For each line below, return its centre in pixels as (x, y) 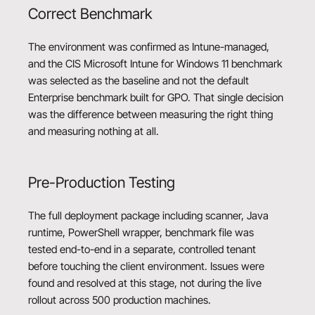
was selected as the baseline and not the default (139, 81)
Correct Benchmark (90, 13)
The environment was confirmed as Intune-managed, (149, 47)
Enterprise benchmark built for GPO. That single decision (156, 98)
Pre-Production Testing (102, 182)
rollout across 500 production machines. (120, 300)
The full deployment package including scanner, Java (148, 216)
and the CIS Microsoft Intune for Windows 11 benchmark (155, 64)
